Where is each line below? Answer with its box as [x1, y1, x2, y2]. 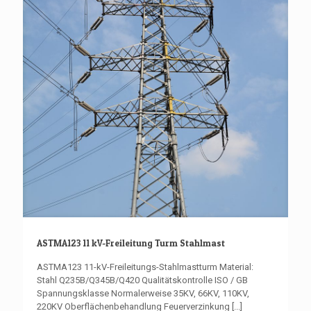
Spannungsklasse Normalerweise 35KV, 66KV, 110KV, [37, 288, 249, 299]
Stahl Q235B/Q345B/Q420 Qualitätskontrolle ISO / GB [37, 275, 248, 286]
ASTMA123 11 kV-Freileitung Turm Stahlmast [37, 237, 225, 249]
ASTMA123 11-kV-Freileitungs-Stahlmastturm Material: [37, 262, 253, 273]
